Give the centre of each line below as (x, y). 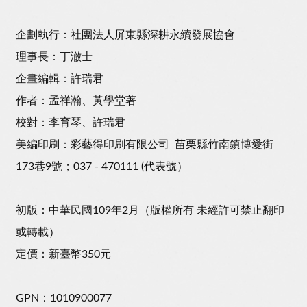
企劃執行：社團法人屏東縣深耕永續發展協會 (125, 35)
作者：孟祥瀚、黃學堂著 (76, 101)
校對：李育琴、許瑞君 (71, 123)
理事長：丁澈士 (54, 57)
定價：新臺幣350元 (63, 255)
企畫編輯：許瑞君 (60, 79)
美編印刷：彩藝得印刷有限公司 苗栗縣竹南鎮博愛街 (145, 145)
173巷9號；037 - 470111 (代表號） (102, 167)
